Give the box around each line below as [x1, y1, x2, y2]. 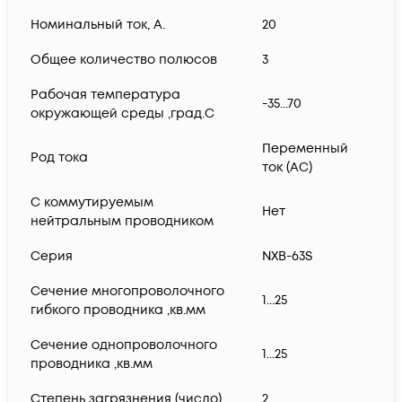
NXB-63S [262, 248, 312, 266]
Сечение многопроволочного [31, 283, 224, 301]
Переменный [262, 140, 348, 158]
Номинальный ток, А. [31, 16, 165, 34]
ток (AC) [262, 159, 312, 177]
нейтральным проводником [31, 213, 214, 231]
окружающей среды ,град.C [31, 105, 214, 123]
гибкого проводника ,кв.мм [31, 301, 205, 319]
